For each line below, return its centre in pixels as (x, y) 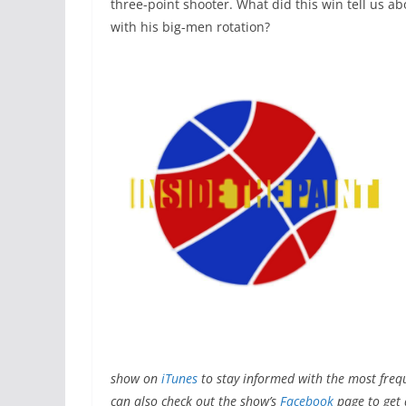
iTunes (179, 378)
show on (136, 378)
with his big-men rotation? (190, 27)
